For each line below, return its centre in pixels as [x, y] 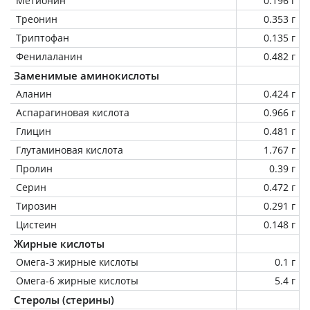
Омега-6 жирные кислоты [77, 280]
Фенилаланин [49, 56]
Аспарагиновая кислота [73, 112]
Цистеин [36, 224]
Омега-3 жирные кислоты [77, 262]
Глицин [34, 131]
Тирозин [36, 206]
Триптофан [43, 37]
